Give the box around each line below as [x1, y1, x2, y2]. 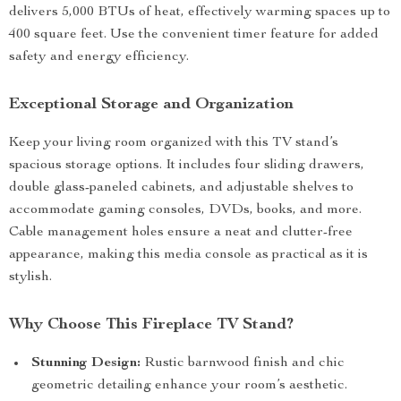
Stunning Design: [31, 356, 141, 371]
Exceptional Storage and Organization [9, 97, 294, 113]
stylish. [9, 270, 52, 285]
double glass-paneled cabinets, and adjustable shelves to [9, 181, 354, 195]
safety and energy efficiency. [9, 50, 189, 64]
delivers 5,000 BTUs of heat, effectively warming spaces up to [9, 5, 390, 20]
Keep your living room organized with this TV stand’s [9, 136, 338, 150]
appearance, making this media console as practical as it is [9, 248, 368, 262]
